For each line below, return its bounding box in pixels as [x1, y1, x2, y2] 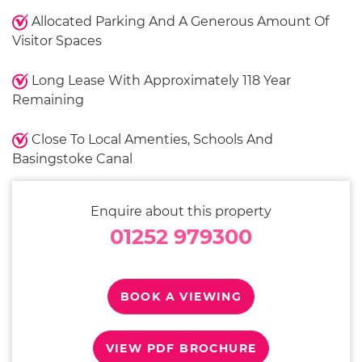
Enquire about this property [90, 204, 271, 219]
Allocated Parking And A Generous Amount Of [28, 14, 329, 29]
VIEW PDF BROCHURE [105, 341, 257, 356]
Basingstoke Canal [12, 151, 133, 166]
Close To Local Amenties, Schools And [28, 132, 273, 147]
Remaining [12, 92, 84, 107]
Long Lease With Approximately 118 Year [28, 73, 291, 88]
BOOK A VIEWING [120, 289, 242, 304]
